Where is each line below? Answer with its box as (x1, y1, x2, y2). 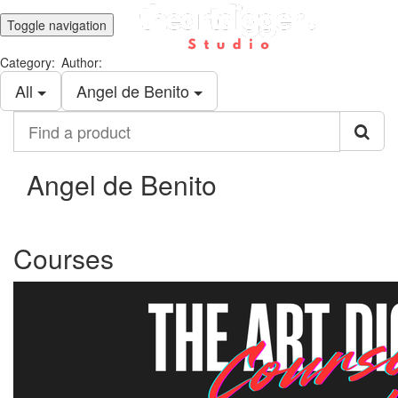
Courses (13, 239, 114, 277)
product (12, 146, 60, 163)
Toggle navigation (7, 15, 107, 34)
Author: (61, 53, 102, 71)
